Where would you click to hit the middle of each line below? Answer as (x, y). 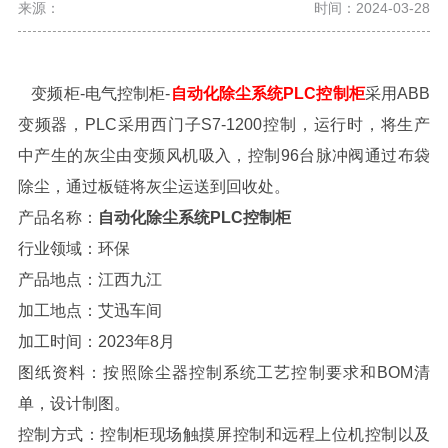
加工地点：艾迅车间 (89, 310)
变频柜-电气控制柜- (101, 93)
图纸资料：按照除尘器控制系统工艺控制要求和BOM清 (224, 372)
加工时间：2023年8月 (96, 341)
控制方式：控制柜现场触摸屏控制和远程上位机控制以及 (224, 434)
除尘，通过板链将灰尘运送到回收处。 (153, 186)
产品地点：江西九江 (89, 279)
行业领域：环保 (73, 248)
